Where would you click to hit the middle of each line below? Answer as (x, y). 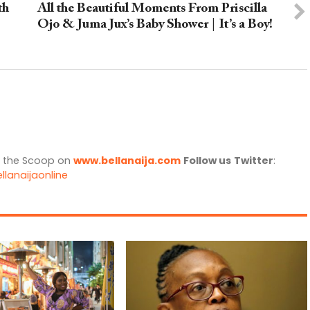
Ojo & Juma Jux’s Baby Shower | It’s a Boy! (155, 25)
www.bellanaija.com (127, 161)
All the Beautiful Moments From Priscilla (152, 9)
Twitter (254, 161)
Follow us (207, 161)
